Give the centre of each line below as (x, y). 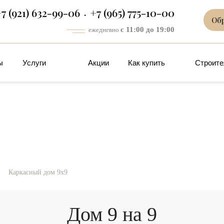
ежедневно (104, 29)
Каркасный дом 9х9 (38, 172)
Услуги (34, 63)
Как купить (147, 63)
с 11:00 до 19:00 (147, 29)
